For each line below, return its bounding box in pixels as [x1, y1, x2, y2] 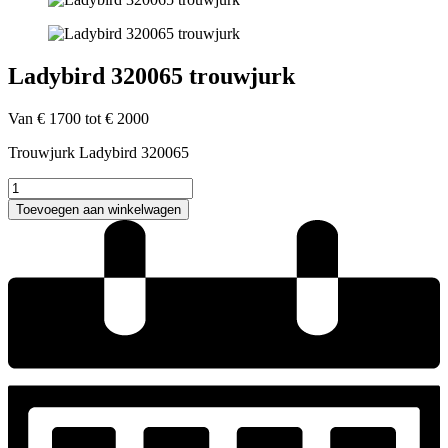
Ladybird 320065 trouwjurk [8, 62, 295, 89]
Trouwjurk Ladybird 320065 [8, 143, 189, 161]
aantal [7, 230, 44, 248]
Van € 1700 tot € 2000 [8, 109, 149, 127]
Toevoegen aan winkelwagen [16, 201, 181, 217]
